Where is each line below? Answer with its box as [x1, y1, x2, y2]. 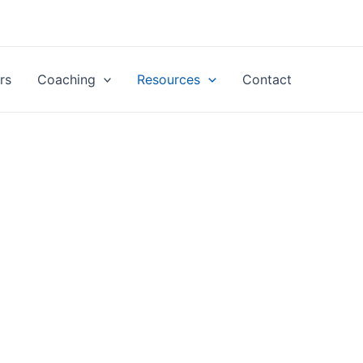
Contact [242, 71, 292, 88]
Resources [137, 71, 201, 88]
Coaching [36, 71, 96, 88]
